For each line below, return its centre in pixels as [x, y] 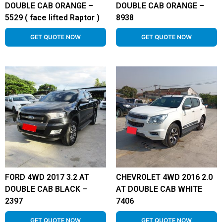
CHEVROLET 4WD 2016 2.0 [164, 177]
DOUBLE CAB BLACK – [46, 189]
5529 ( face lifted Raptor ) [52, 18]
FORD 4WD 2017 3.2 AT [47, 177]
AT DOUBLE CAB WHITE [159, 189]
